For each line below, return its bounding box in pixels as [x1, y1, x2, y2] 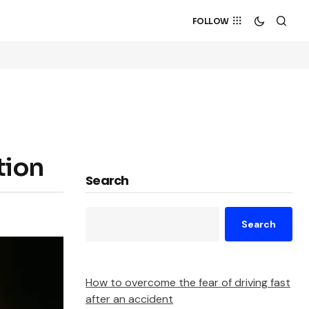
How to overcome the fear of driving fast [86, 275, 290, 290]
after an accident [86, 291, 173, 306]
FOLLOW [192, 15, 229, 26]
